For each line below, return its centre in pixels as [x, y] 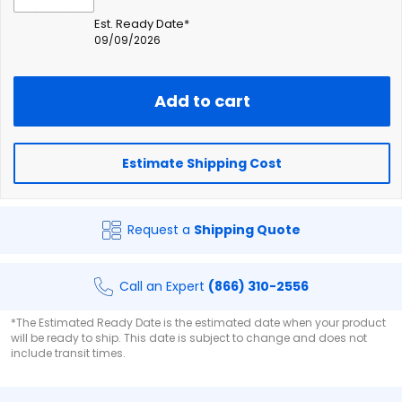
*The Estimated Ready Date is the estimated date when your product [198, 323]
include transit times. [68, 353]
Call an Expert [163, 286]
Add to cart [202, 101]
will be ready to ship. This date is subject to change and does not [189, 338]
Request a [160, 230]
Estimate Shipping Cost [202, 163]
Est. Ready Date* [142, 24]
